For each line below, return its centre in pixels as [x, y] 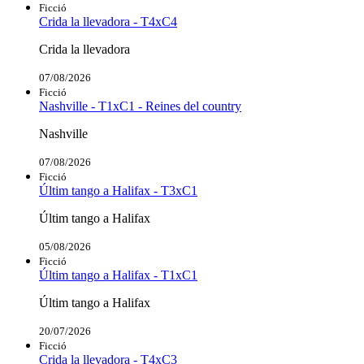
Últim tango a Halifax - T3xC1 [118, 190]
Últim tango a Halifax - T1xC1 [118, 275]
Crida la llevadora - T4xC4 [108, 21]
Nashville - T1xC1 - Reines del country [140, 106]
